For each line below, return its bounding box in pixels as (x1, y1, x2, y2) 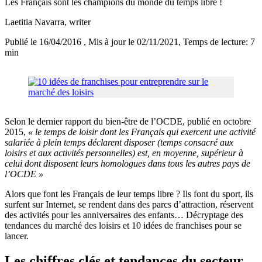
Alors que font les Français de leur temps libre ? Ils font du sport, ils (5, 189, 253, 199)
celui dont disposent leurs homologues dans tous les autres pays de (5, 158, 250, 169)
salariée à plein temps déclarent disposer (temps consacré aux (5, 137, 233, 148)
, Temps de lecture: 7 (178, 37, 255, 47)
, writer (64, 17, 91, 27)
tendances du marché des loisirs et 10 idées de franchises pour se (5, 220, 242, 231)
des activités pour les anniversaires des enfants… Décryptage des (5, 210, 243, 220)
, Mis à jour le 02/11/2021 (84, 37, 178, 47)
